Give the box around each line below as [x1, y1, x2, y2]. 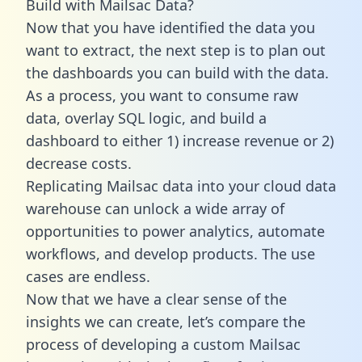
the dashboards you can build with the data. [26, 62, 329, 82]
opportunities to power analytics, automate [26, 221, 325, 241]
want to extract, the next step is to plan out [26, 40, 326, 60]
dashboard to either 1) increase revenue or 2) [26, 130, 334, 150]
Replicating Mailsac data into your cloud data [26, 175, 336, 196]
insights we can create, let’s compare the [26, 311, 305, 331]
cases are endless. [26, 266, 150, 286]
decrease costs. [26, 153, 132, 173]
